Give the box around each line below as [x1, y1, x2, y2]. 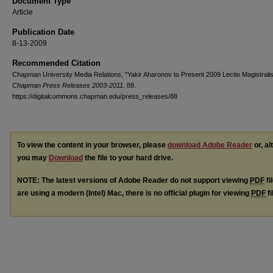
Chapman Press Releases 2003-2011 [12, 82, 123, 89]
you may [17, 154, 49, 162]
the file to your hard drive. [83, 154, 173, 162]
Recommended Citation [12, 58, 101, 68]
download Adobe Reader [168, 141, 252, 149]
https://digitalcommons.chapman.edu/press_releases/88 [12, 93, 177, 100]
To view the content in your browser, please [17, 141, 168, 149]
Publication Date [12, 27, 74, 37]
